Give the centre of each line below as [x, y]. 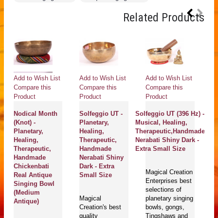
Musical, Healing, [162, 122]
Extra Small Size [161, 148]
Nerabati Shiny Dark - [167, 140]
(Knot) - [24, 122]
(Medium [27, 192]
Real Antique [33, 175]
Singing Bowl [34, 183]
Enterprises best [169, 181]
